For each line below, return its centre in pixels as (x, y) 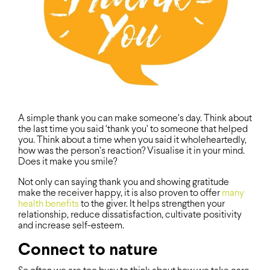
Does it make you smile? (67, 162)
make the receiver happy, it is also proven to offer (120, 193)
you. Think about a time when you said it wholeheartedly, (132, 140)
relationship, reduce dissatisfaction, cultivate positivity (130, 215)
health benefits (49, 204)
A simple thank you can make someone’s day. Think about (135, 118)
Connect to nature (88, 250)
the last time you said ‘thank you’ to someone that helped (133, 129)
